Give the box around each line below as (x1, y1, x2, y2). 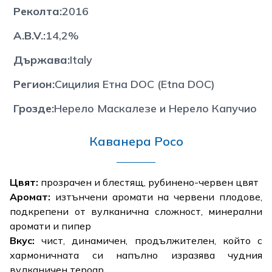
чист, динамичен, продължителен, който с (35, 234, 262, 246)
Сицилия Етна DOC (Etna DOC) (55, 76, 215, 91)
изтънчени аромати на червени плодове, (50, 190, 262, 203)
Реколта (13, 4, 59, 18)
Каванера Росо (89, 133, 183, 149)
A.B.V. (13, 28, 43, 42)
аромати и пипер (10, 219, 91, 232)
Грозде (13, 101, 52, 115)
